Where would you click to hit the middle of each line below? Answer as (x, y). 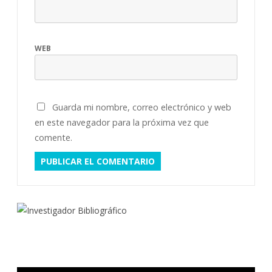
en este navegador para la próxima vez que (122, 122)
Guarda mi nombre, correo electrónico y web (142, 107)
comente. (53, 137)
